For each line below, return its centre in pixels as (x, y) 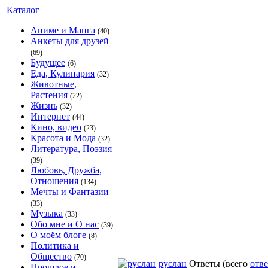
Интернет (50, 116)
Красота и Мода (63, 138)
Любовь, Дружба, (66, 170)
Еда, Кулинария (63, 73)
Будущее (48, 63)
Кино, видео (56, 127)
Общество (51, 256)
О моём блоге (58, 235)
